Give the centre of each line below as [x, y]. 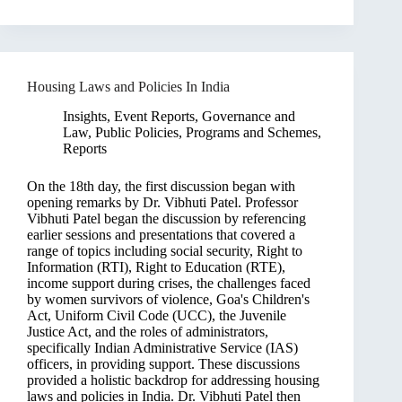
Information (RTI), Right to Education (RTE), [156, 267]
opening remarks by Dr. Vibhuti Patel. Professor [162, 202]
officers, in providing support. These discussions [163, 363]
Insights [85, 116]
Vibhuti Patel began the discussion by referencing [166, 218]
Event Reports [154, 116]
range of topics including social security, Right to [165, 250]
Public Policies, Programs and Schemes [206, 132]
